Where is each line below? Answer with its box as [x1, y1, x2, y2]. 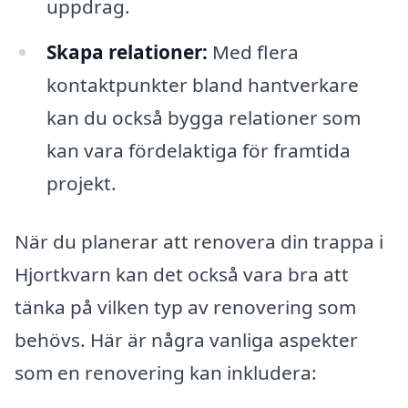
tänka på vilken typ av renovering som [15, 293, 356, 320]
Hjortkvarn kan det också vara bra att [15, 260, 349, 287]
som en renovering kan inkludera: [15, 359, 317, 385]
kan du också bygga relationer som [46, 105, 361, 131]
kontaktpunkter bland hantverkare [46, 72, 359, 98]
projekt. [46, 170, 117, 197]
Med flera [207, 39, 299, 66]
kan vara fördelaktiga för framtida [46, 138, 351, 164]
